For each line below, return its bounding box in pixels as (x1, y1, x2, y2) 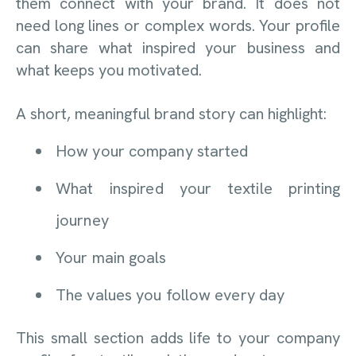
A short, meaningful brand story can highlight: (16, 103, 327, 124)
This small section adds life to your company (16, 327, 340, 349)
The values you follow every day (56, 284, 285, 306)
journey (56, 210, 109, 231)
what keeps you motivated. (16, 60, 202, 81)
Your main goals (56, 247, 167, 269)
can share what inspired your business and (16, 37, 340, 59)
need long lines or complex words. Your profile (16, 15, 340, 37)
